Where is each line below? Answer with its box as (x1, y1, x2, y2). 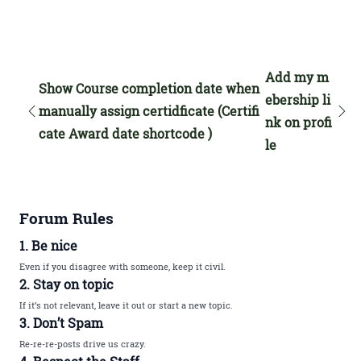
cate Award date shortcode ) (39, 124, 212, 143)
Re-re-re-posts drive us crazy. (19, 337, 146, 351)
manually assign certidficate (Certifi (39, 102, 259, 120)
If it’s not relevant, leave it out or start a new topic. (19, 298, 233, 312)
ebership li (264, 90, 330, 109)
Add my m (264, 68, 329, 86)
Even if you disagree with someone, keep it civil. (19, 259, 226, 273)
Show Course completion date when (39, 79, 259, 98)
